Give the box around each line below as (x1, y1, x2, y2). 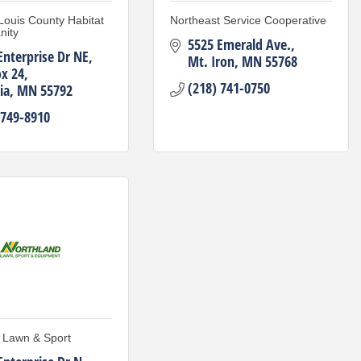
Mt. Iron (188, 52, 234, 71)
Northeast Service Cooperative (169, 14, 326, 27)
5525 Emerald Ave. (188, 35, 291, 54)
